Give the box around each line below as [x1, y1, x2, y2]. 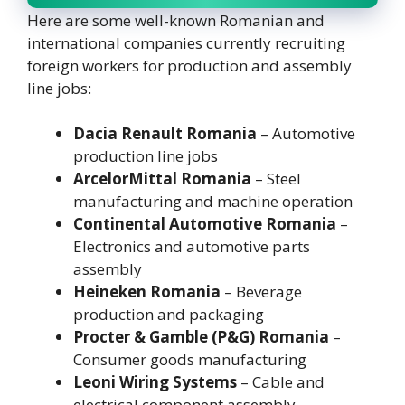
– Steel [251, 168, 301, 190]
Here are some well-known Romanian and [27, 9, 325, 31]
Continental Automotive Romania [73, 213, 336, 235]
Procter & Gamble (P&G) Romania [73, 326, 329, 348]
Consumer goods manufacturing [73, 349, 306, 371]
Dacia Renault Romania [73, 123, 257, 145]
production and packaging [73, 304, 264, 325]
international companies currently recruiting [27, 32, 345, 53]
